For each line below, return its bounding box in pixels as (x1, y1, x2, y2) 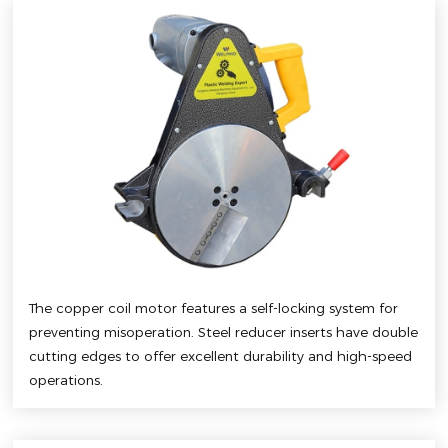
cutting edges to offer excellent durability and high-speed (29, 348, 413, 365)
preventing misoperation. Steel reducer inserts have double (29, 324, 419, 341)
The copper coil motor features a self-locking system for (29, 300, 399, 317)
